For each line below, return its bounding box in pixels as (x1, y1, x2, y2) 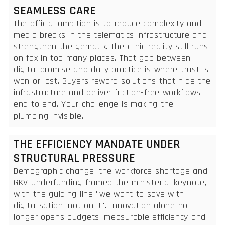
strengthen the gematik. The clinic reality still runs (14, 40, 209, 52)
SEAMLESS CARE (14, 3, 96, 18)
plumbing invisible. (14, 109, 84, 122)
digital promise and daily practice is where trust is (14, 63, 209, 75)
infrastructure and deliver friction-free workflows (14, 86, 201, 98)
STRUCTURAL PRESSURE (14, 150, 135, 166)
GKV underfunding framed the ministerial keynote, (14, 176, 207, 188)
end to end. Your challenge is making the (14, 98, 174, 110)
